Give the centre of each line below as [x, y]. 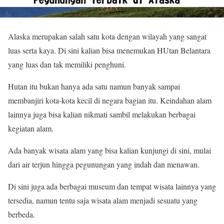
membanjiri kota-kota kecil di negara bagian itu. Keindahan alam [110, 100]
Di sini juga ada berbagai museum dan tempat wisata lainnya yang [112, 186]
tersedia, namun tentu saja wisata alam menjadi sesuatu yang [103, 200]
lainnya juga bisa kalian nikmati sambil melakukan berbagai [102, 114]
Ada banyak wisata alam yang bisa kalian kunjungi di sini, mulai [109, 150]
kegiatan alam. [31, 128]
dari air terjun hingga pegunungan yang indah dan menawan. [104, 164]
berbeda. [21, 214]
